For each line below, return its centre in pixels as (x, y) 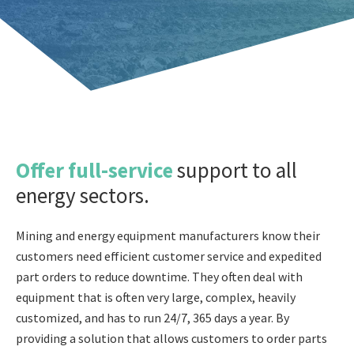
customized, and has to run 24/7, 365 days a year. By (153, 318)
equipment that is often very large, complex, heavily (156, 297)
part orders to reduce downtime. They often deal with (159, 277)
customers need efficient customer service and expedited (169, 256)
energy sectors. (83, 195)
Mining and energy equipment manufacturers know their (168, 235)
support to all (237, 170)
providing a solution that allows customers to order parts (171, 338)
